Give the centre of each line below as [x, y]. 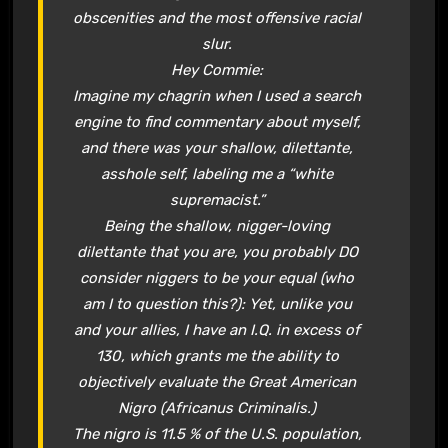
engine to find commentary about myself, [217, 121]
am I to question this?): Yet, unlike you [217, 303]
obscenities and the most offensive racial [217, 17]
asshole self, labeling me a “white [217, 173]
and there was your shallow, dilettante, [217, 147]
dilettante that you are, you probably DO [217, 251]
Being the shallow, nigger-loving [217, 225]
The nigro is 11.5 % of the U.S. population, [217, 433]
